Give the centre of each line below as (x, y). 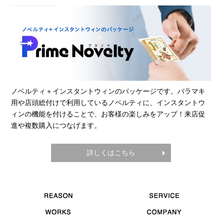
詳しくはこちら (111, 153)
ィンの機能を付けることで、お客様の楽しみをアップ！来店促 (108, 114)
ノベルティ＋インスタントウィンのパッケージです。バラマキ (108, 91)
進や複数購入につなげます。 (56, 126)
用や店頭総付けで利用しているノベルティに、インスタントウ (108, 103)
